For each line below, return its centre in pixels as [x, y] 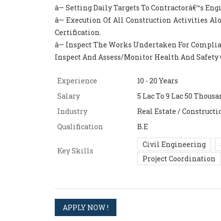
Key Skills [75, 150]
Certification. [78, 32]
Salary [69, 96]
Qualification [80, 126]
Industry [72, 111]
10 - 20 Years [158, 80]
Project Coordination [179, 158]
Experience [77, 80]
